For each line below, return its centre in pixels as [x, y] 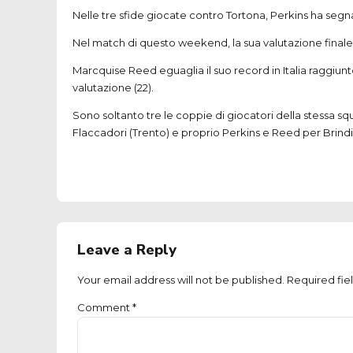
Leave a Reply [127, 249]
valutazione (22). [113, 88]
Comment [105, 307]
